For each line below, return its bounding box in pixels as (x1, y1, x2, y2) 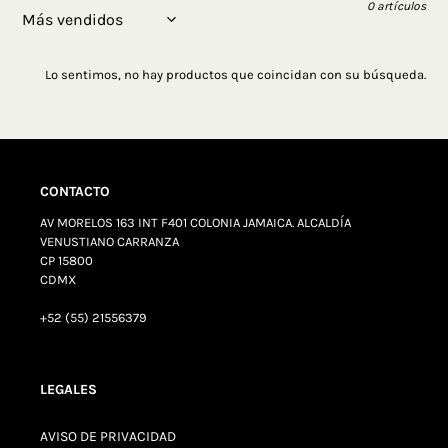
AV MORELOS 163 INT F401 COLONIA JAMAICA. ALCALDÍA (40, 214, 351, 230)
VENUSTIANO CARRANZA (40, 233, 179, 249)
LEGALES (40, 381, 97, 399)
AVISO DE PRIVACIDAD (40, 427, 176, 445)
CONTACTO (40, 183, 110, 201)
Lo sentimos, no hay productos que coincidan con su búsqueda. (44, 67, 426, 83)
